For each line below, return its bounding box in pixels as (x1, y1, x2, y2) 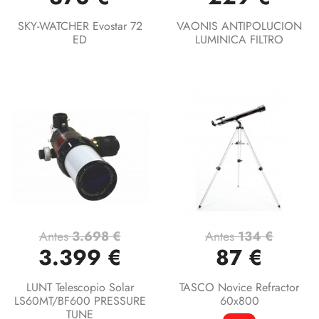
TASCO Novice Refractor (179, 278, 299, 296)
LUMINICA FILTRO (195, 31, 283, 48)
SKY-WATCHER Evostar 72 (17, 18, 142, 35)
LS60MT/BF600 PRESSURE (14, 292, 146, 309)
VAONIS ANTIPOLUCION (177, 18, 302, 35)
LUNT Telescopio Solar (26, 278, 134, 296)
